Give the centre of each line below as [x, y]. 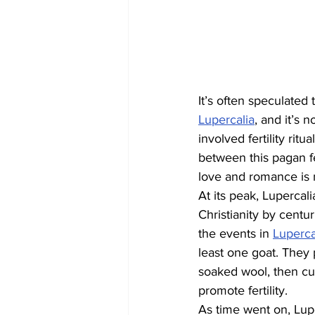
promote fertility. [243, 291]
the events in [236, 234]
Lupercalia [226, 120]
